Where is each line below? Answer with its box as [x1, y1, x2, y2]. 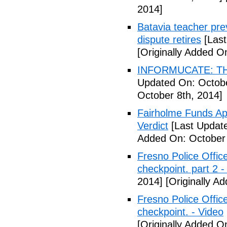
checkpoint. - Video [137, 206, 223, 217]
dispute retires [137, 34, 201, 45]
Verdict [137, 120, 168, 131]
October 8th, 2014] [137, 90, 222, 101]
